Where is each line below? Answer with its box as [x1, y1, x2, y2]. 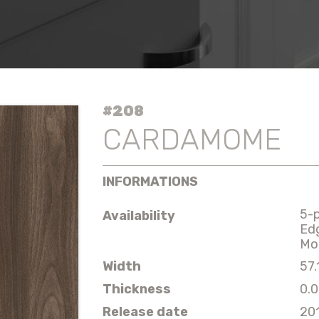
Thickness [103, 281, 171, 297]
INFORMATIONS [103, 173, 198, 189]
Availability [103, 207, 175, 224]
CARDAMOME [103, 122, 281, 157]
